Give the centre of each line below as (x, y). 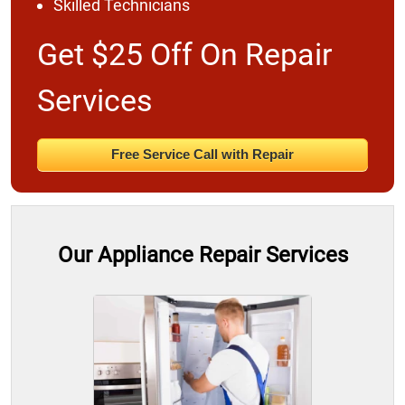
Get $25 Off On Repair (184, 54)
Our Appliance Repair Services (202, 254)
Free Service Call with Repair (202, 154)
